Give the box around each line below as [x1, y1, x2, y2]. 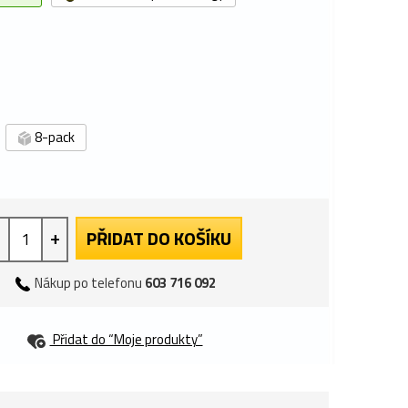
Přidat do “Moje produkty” [49, 329, 203, 351]
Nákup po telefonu [32, 272, 145, 293]
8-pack [32, 127, 75, 148]
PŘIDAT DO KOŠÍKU [87, 224, 231, 252]
